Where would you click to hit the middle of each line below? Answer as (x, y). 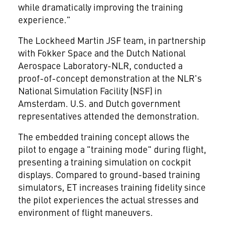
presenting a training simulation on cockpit (104, 162)
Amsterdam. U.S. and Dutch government (99, 103)
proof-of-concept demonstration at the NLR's (110, 78)
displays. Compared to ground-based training (109, 174)
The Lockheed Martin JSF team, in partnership (112, 40)
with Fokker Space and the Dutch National (102, 53)
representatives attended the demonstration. (108, 116)
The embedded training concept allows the (104, 136)
